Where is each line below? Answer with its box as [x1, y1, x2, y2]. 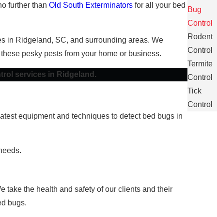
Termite [187, 60, 213, 68]
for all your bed [133, 1, 186, 10]
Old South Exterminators [49, 1, 133, 10]
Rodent [187, 32, 213, 41]
